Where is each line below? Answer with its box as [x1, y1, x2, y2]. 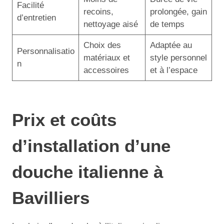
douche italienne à [12, 162, 163, 181]
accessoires [83, 65, 129, 75]
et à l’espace [149, 65, 197, 75]
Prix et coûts [12, 110, 116, 129]
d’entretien [16, 12, 56, 22]
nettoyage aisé [83, 19, 138, 29]
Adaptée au [149, 40, 192, 50]
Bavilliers [12, 188, 89, 207]
